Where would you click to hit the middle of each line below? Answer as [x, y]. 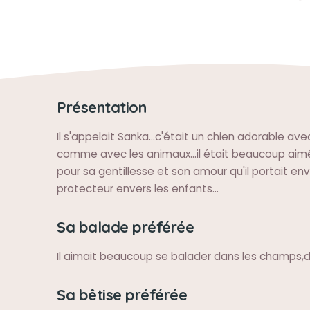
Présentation [101, 107]
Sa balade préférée [125, 227]
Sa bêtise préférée [122, 294]
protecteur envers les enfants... [138, 189]
